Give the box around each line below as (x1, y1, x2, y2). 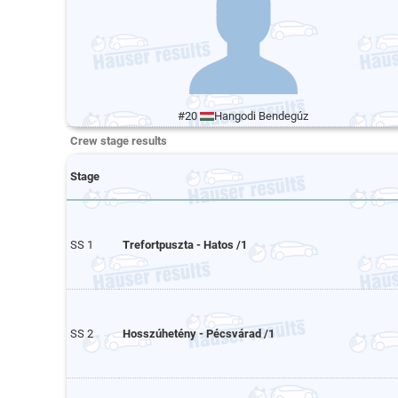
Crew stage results (70, 134, 167, 147)
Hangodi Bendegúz (214, 109, 308, 123)
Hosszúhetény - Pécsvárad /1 (123, 327, 275, 340)
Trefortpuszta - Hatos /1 (123, 238, 247, 251)
